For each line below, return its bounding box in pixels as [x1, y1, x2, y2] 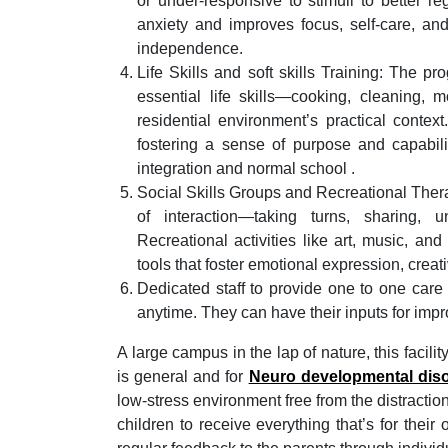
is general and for [117, 368, 249, 386]
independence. [137, 40, 243, 58]
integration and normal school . [137, 160, 355, 178]
